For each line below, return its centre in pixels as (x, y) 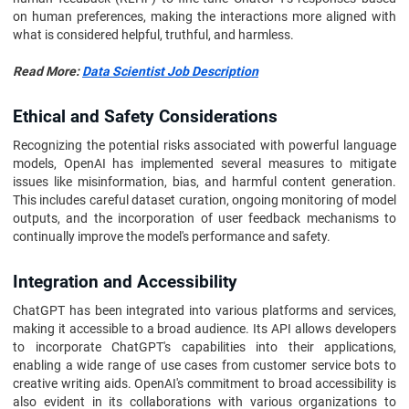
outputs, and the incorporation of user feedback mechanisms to (204, 218)
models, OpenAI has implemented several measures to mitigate (204, 163)
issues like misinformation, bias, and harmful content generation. (204, 182)
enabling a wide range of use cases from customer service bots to (204, 365)
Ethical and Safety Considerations (145, 117)
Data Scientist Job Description (170, 71)
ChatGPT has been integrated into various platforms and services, (204, 310)
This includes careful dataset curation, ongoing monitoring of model (204, 200)
